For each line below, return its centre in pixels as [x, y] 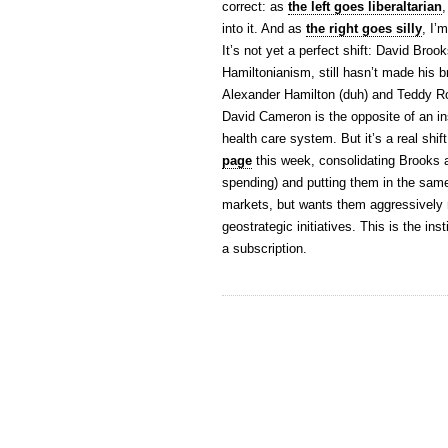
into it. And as [264, 28]
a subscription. [264, 248]
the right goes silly [364, 28]
